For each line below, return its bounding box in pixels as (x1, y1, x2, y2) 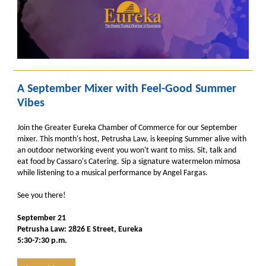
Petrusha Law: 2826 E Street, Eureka (17, 225, 142, 234)
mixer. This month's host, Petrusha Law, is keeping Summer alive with (17, 135, 246, 144)
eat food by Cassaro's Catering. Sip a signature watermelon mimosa (17, 157, 240, 166)
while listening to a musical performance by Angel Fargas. (17, 169, 208, 178)
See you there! (17, 191, 66, 200)
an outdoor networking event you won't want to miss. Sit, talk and (17, 146, 236, 155)
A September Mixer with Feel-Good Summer (17, 83, 236, 95)
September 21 (17, 214, 66, 223)
